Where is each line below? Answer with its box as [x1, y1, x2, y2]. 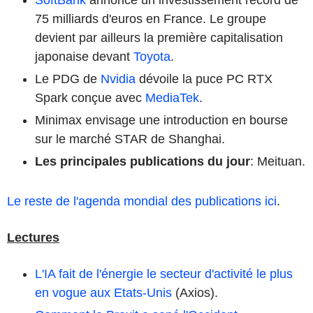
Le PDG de [35, 71, 101, 86]
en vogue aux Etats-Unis [35, 285, 172, 300]
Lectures [7, 230, 59, 245]
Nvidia [101, 71, 136, 86]
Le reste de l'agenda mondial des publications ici [7, 194, 277, 208]
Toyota [133, 49, 170, 64]
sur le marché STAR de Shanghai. [35, 131, 225, 146]
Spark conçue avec [35, 90, 145, 105]
